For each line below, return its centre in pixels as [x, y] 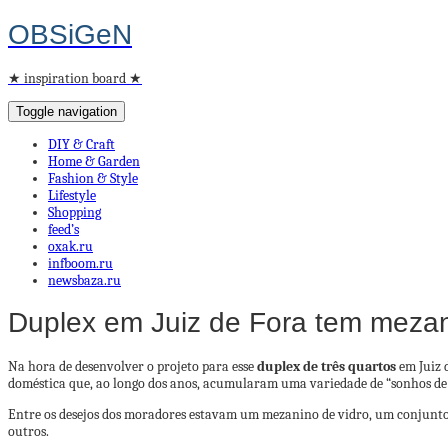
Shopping [74, 212]
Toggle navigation [66, 111]
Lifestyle [72, 195]
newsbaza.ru [84, 280]
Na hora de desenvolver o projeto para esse [132, 366]
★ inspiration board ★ [75, 78]
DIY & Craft [81, 144]
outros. [28, 431]
